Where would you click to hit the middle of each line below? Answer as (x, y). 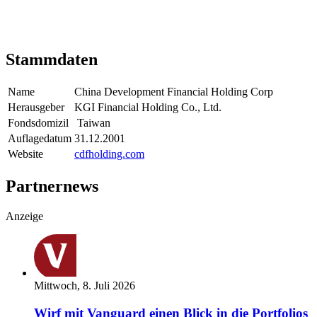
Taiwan (94, 123)
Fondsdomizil (38, 123)
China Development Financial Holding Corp (174, 92)
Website (25, 154)
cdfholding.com (109, 154)
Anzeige (24, 217)
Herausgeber (36, 108)
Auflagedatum (40, 139)
